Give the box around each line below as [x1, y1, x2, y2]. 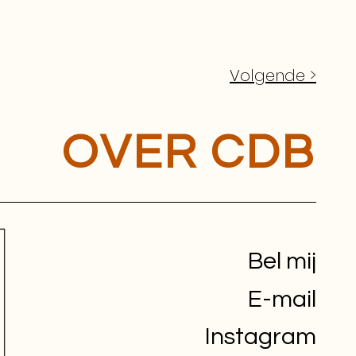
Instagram [205, 324, 316, 350]
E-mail [248, 287, 316, 312]
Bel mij [248, 249, 316, 274]
